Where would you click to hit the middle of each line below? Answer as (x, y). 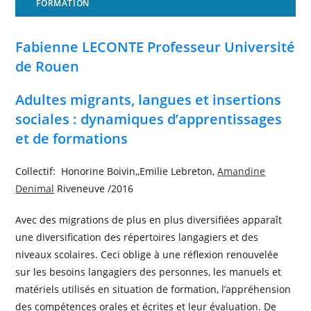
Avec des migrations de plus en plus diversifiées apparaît (149, 220)
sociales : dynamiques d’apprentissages (149, 119)
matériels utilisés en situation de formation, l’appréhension (153, 289)
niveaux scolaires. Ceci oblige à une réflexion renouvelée (147, 254)
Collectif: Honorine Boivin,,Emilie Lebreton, (117, 171)
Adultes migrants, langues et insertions (149, 100)
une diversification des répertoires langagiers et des (137, 237)
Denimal (35, 188)
